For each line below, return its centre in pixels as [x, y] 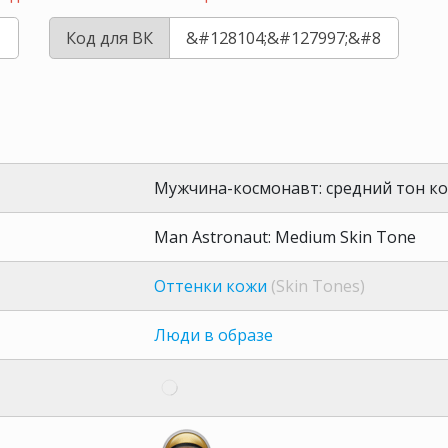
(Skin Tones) [318, 286]
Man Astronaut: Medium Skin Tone [285, 237]
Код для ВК [109, 37]
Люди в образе [213, 335]
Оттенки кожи [210, 286]
